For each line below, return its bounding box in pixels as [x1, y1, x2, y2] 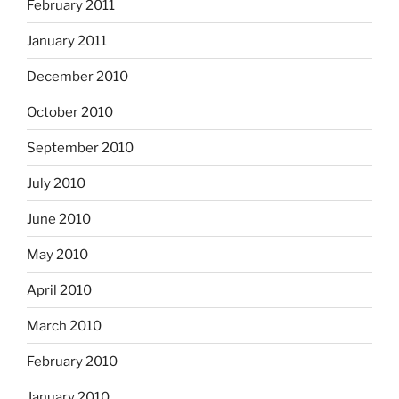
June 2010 [27, 210, 91, 227]
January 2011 [27, 32, 107, 49]
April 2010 [27, 281, 92, 298]
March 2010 [27, 317, 102, 334]
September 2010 [27, 139, 134, 156]
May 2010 [27, 246, 88, 263]
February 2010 [27, 353, 118, 370]
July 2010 [27, 175, 85, 191]
